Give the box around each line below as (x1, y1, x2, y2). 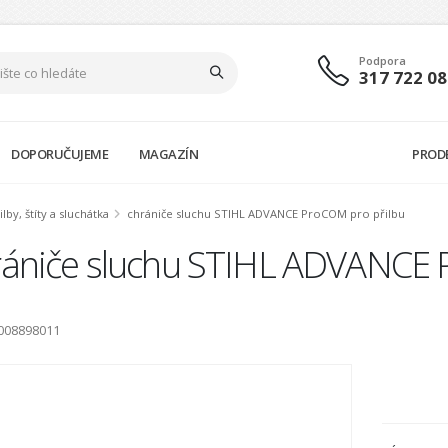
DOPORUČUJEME (11, 144, 109, 163)
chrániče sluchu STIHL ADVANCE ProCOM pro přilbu (127, 206, 405, 221)
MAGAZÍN (138, 144, 199, 163)
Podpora (358, 53, 406, 68)
